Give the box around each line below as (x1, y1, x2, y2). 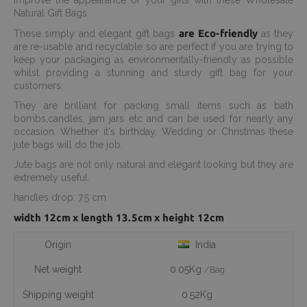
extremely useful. (14, 172, 101, 184)
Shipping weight (22, 289, 94, 301)
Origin (45, 239, 71, 251)
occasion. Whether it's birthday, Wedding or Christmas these (14, 126, 293, 138)
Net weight (34, 264, 82, 275)
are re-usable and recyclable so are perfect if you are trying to (14, 41, 293, 53)
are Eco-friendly (178, 27, 258, 40)
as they (257, 28, 294, 40)
